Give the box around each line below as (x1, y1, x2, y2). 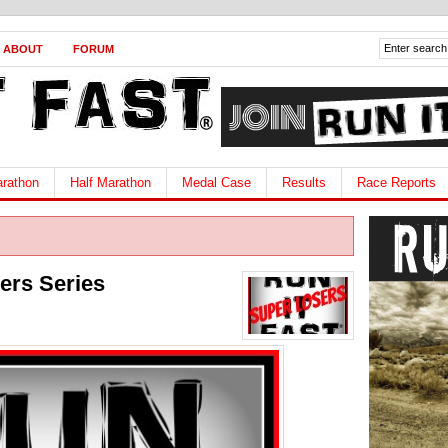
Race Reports (357, 175, 436, 190)
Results (282, 175, 326, 190)
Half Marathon (70, 175, 151, 190)
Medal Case (182, 175, 251, 190)
